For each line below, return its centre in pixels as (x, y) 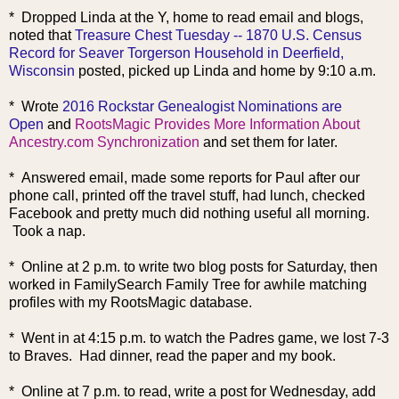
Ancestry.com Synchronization (104, 142)
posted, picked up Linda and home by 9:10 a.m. (225, 70)
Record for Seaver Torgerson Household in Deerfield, (176, 53)
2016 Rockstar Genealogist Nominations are (202, 106)
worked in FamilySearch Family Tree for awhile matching (188, 284)
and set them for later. (269, 142)
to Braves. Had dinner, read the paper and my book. (172, 355)
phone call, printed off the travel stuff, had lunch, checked (187, 195)
